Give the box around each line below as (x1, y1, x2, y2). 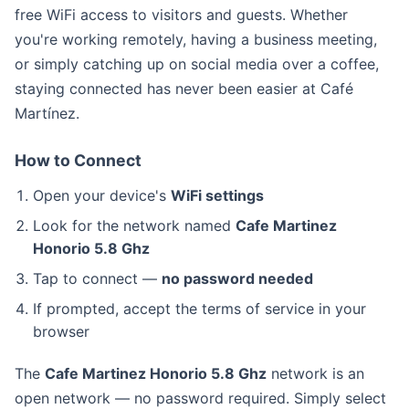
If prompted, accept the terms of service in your (33, 299, 366, 318)
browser (33, 322, 89, 341)
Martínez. (15, 104, 79, 122)
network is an (267, 364, 364, 383)
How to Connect (15, 151, 142, 170)
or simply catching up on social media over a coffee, (15, 55, 379, 73)
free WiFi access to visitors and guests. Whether (15, 5, 348, 24)
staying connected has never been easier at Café (15, 79, 353, 98)
